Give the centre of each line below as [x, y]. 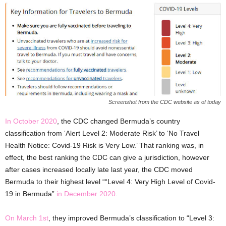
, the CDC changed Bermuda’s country [119, 121]
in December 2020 [86, 193]
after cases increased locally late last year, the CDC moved [99, 169]
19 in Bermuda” [31, 193]
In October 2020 [31, 121]
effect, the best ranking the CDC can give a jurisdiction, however [107, 157]
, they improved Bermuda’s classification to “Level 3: [131, 218]
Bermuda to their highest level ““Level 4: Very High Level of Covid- [110, 181]
